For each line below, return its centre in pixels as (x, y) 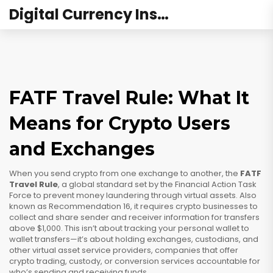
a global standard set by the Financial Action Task (159, 184)
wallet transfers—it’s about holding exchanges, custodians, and (134, 239)
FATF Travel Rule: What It (129, 98)
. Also (246, 195)
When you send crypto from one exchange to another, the (125, 173)
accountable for (227, 261)
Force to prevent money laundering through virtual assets (122, 195)
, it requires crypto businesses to (194, 206)
